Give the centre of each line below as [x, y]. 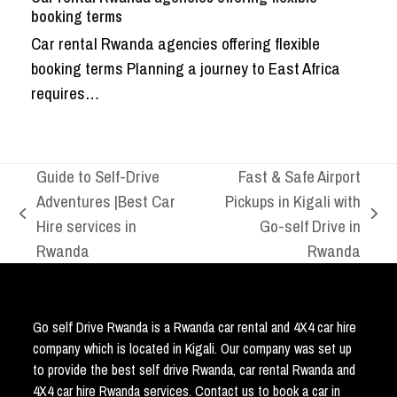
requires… [65, 93]
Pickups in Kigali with [292, 202]
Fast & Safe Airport [299, 177]
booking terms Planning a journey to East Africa [185, 69]
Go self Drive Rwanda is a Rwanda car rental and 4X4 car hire [195, 327]
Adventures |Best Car [106, 202]
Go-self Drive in [310, 226]
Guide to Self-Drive [98, 177]
